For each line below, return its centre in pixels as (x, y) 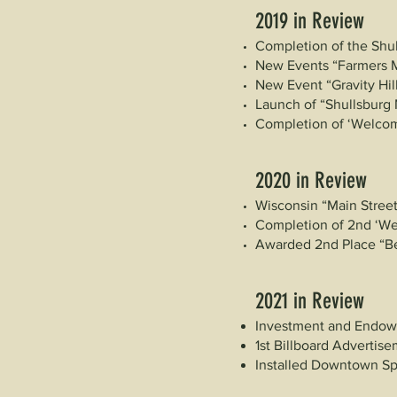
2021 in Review (310, 301)
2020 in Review (311, 180)
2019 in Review (310, 21)
